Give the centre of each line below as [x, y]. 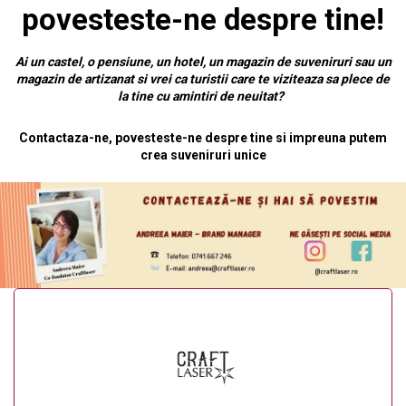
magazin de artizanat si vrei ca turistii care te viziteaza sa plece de [203, 78]
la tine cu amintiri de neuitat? [203, 96]
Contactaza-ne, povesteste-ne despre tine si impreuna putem [203, 137]
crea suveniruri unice [203, 155]
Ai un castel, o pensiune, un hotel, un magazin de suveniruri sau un [203, 61]
